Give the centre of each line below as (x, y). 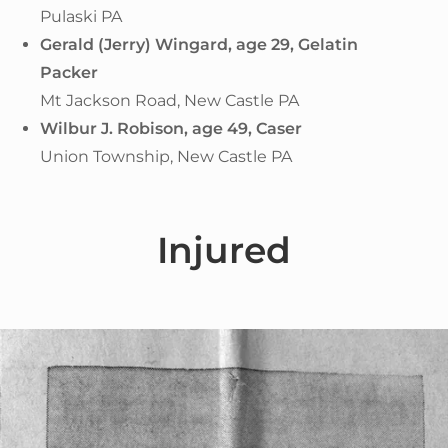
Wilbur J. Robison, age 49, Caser (171, 128)
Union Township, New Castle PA (166, 156)
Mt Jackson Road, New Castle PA (169, 100)
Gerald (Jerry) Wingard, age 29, (169, 44)
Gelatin (328, 44)
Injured (224, 249)
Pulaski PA (81, 16)
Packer (69, 72)
